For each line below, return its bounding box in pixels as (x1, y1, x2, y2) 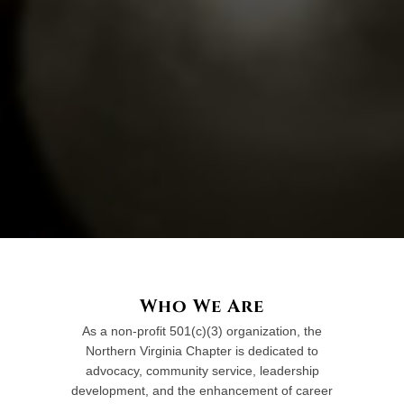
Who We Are (140, 293, 264, 318)
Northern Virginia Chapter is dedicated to (86, 343, 318, 358)
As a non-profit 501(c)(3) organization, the (82, 323, 322, 338)
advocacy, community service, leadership (85, 363, 319, 378)
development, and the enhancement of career (71, 382, 333, 398)
